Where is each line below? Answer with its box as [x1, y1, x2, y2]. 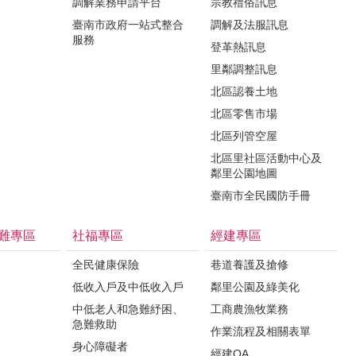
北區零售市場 [211, 107, 277, 120]
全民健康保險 [72, 258, 139, 271]
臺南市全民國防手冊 [211, 189, 311, 202]
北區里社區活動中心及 [211, 152, 322, 164]
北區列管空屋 [211, 130, 277, 142]
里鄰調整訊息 [211, 63, 277, 75]
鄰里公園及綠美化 [211, 281, 300, 293]
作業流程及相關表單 [211, 325, 311, 338]
